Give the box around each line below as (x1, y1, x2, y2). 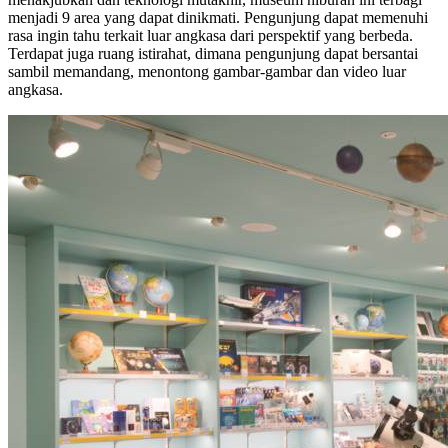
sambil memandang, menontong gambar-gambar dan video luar (8, 63, 406, 81)
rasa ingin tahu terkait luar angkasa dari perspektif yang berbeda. (8, 27, 413, 45)
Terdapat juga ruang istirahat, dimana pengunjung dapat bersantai (8, 45, 418, 63)
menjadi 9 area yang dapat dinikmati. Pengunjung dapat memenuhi (8, 9, 428, 27)
